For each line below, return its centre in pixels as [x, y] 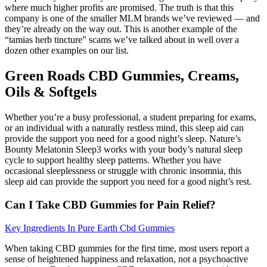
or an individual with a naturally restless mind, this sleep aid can [124, 128]
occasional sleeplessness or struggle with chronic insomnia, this [123, 171]
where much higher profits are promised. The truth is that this [119, 8]
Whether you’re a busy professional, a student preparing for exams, [131, 117]
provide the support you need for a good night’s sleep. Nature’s [123, 139]
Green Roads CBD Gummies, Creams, [122, 76]
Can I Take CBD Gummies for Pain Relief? [110, 204]
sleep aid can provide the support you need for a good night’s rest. [128, 182]
